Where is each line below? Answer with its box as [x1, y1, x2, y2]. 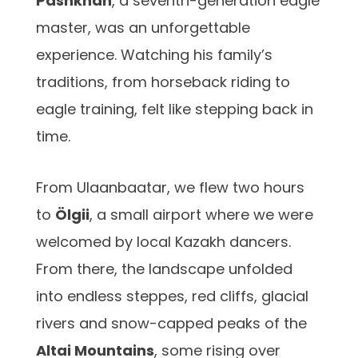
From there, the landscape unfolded [36, 258, 292, 279]
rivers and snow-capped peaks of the [36, 312, 307, 333]
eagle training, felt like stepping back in [36, 98, 313, 119]
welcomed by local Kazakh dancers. [36, 231, 291, 252]
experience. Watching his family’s [36, 44, 272, 65]
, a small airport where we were [89, 204, 313, 225]
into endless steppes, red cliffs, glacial [36, 285, 308, 306]
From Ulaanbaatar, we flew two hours [36, 177, 304, 197]
